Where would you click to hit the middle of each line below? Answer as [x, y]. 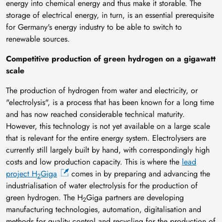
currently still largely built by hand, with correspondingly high [108, 150]
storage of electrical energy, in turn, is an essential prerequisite [110, 15]
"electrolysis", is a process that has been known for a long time [110, 102]
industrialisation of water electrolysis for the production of [102, 185]
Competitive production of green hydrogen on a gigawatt [111, 58]
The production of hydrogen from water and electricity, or [102, 90]
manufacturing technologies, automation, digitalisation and [104, 209]
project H [22, 173]
